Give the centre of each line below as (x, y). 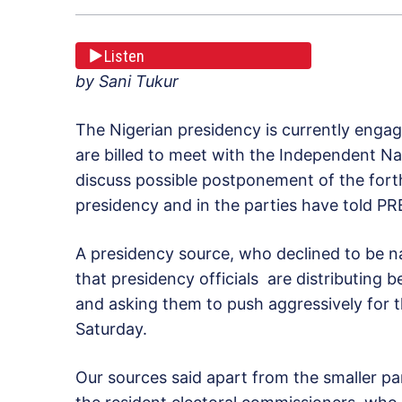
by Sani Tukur (127, 82)
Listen (124, 56)
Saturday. (111, 329)
